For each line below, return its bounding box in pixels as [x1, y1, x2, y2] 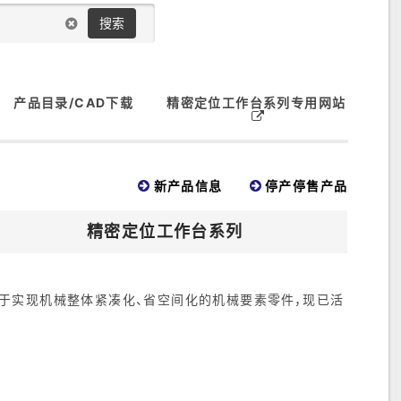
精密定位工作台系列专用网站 [166, 95, 346, 111]
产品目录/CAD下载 [13, 95, 134, 111]
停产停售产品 [265, 178, 348, 194]
